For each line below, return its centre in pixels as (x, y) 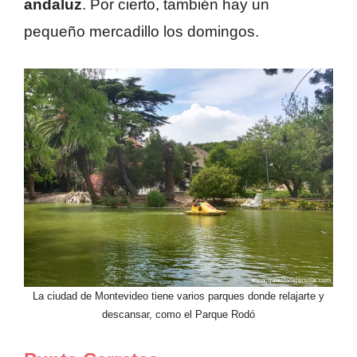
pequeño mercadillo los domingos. (141, 32)
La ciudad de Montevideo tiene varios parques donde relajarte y (178, 296)
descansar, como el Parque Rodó (178, 314)
